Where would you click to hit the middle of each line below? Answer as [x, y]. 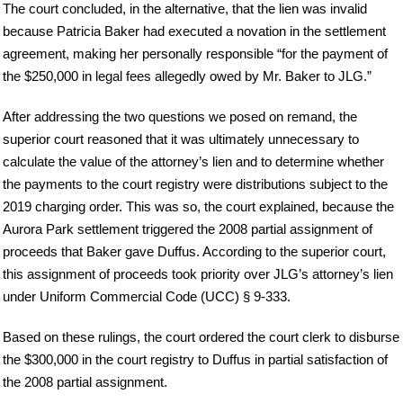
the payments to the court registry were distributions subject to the [195, 184]
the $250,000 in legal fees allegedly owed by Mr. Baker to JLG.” [187, 76]
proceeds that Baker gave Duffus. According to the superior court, [194, 252]
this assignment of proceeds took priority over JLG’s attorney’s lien [198, 274]
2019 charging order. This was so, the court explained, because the [198, 207]
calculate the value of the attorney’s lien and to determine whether [193, 162]
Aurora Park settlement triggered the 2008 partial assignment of [188, 229]
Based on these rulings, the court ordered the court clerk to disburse [201, 337]
